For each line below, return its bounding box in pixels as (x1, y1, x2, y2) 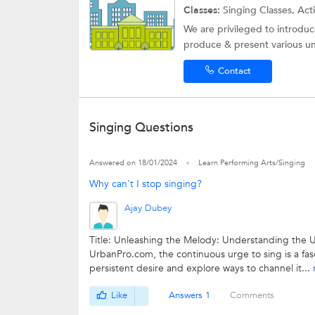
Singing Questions (89, 119, 193, 136)
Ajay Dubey (124, 202, 172, 214)
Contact (217, 65, 251, 77)
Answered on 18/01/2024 (89, 157, 177, 168)
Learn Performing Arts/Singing (198, 157, 305, 168)
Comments (230, 289, 275, 302)
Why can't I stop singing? (89, 177, 202, 191)
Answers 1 (168, 289, 210, 302)
